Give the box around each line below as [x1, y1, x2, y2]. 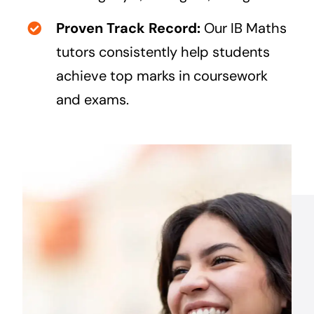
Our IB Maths [200, 19, 287, 37]
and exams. [55, 90, 129, 109]
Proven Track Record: [55, 19, 200, 37]
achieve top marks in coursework [55, 67, 268, 85]
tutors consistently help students [55, 43, 270, 61]
